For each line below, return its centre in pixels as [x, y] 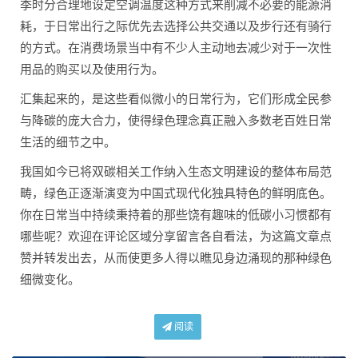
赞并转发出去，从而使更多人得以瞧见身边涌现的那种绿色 [176, 258]
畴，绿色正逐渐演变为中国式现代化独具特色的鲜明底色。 [176, 193]
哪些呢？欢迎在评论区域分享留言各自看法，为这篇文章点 [176, 237]
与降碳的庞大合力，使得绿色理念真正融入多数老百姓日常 [176, 121]
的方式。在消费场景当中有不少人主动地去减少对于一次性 [176, 48]
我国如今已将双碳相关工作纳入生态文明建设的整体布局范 [176, 172]
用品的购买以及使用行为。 [92, 70]
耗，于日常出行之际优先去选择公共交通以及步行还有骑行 [176, 26]
